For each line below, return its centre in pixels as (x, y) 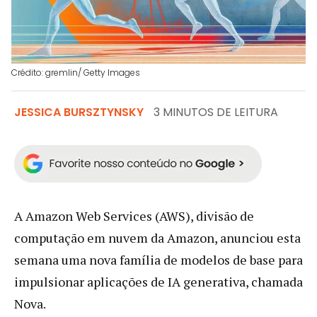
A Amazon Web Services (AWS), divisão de (134, 215)
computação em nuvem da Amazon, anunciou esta (157, 237)
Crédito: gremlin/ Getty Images (76, 72)
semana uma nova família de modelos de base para (158, 259)
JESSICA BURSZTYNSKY (79, 112)
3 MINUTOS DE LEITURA (216, 112)
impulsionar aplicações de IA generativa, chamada (158, 281)
